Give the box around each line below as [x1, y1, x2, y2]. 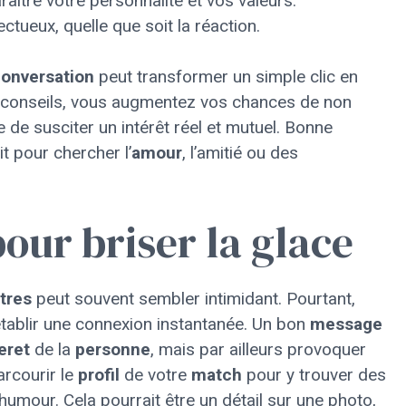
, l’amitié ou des [182, 142, 298, 163]
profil [78, 363, 120, 385]
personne [75, 338, 150, 360]
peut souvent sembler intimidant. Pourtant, [32, 287, 355, 309]
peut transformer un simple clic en [94, 66, 358, 87]
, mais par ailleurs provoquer [150, 338, 366, 360]
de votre [120, 363, 191, 385]
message [310, 313, 382, 334]
